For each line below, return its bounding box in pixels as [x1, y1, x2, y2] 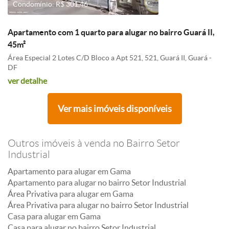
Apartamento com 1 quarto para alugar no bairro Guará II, [8, 28, 215, 37]
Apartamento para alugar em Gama [8, 167, 131, 176]
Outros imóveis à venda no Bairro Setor [8, 138, 180, 149]
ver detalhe [8, 76, 47, 85]
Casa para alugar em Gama [8, 212, 101, 221]
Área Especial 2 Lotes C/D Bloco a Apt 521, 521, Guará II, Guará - [8, 54, 212, 62]
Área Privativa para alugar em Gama [8, 189, 133, 198]
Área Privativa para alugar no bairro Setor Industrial [8, 200, 189, 210]
